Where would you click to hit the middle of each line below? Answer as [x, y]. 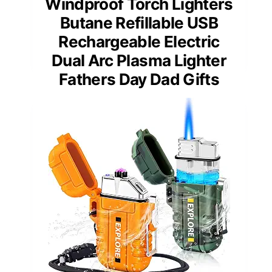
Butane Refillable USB [139, 23]
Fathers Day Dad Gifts [139, 80]
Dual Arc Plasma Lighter [139, 61]
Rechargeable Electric [139, 42]
